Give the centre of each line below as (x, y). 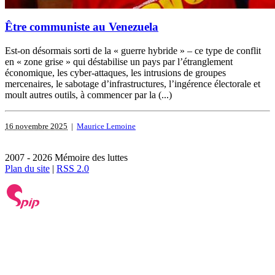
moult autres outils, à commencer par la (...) (88, 95)
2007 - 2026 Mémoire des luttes (66, 157)
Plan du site (27, 168)
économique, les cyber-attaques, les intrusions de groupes (115, 72)
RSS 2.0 (73, 168)
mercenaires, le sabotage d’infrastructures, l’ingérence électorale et (133, 83)
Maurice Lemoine (106, 126)
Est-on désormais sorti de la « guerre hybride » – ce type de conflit (133, 50)
